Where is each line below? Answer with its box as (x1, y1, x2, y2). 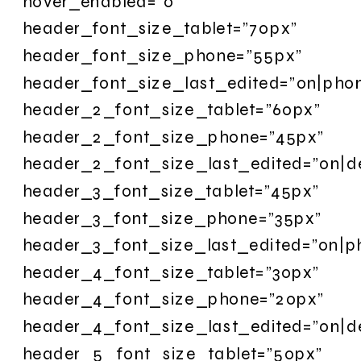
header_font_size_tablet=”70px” (23, 18, 297, 39)
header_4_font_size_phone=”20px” (23, 288, 325, 309)
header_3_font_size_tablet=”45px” (23, 180, 320, 201)
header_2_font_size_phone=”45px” (23, 126, 325, 147)
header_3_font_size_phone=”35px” (23, 207, 322, 228)
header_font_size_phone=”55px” (23, 44, 302, 66)
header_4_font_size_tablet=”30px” (23, 261, 320, 282)
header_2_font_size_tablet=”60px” (23, 99, 321, 120)
